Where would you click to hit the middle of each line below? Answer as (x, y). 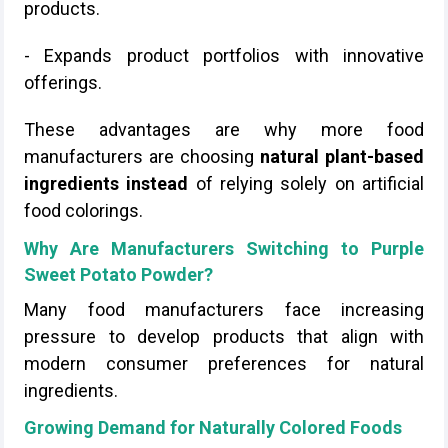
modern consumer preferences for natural (224, 363)
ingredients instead (106, 183)
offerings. (63, 82)
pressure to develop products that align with (224, 336)
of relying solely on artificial (306, 183)
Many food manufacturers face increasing (224, 309)
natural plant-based (342, 156)
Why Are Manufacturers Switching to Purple (224, 248)
